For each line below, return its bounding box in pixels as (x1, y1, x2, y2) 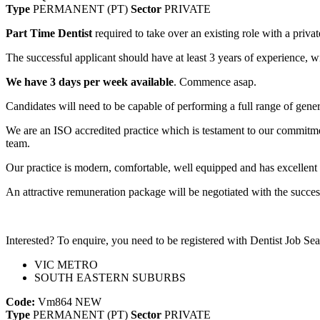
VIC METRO (34, 258, 98, 271)
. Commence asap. (174, 75, 256, 88)
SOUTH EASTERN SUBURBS (34, 271, 186, 284)
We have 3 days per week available (6, 75, 174, 88)
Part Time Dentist (6, 26, 92, 39)
